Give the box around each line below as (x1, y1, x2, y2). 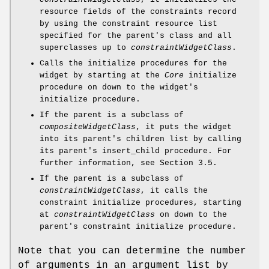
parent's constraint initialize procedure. (40, 222, 237, 232)
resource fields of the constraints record (40, 7, 237, 17)
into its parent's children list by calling (40, 134, 241, 144)
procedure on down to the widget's (40, 83, 198, 92)
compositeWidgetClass (40, 122, 136, 132)
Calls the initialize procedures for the (40, 59, 227, 68)
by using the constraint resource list (40, 19, 217, 29)
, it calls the (141, 186, 208, 196)
